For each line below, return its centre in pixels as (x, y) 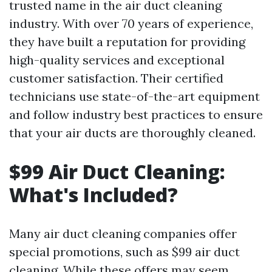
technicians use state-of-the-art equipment (134, 97)
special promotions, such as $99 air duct (124, 252)
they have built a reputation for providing (127, 42)
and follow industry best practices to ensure (136, 115)
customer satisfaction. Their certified (116, 78)
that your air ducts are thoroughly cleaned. (132, 133)
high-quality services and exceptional (117, 60)
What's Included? (93, 195)
